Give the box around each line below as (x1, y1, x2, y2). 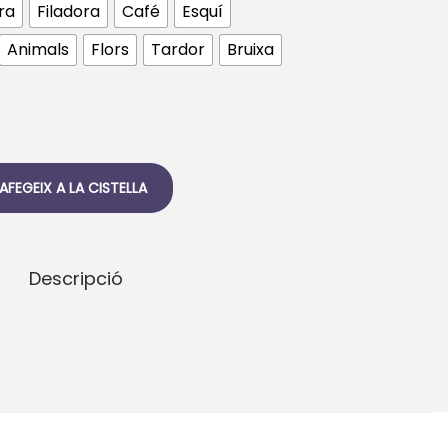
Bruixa (227, 38, 274, 61)
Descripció (29, 266, 123, 291)
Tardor (151, 38, 205, 61)
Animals (7, 38, 69, 61)
